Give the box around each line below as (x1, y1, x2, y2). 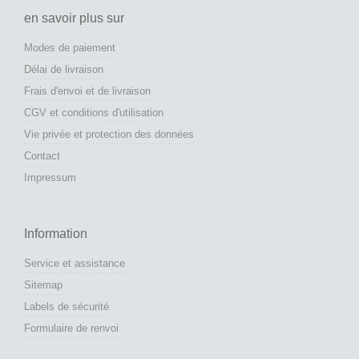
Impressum (24, 171, 76, 184)
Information (24, 226, 87, 240)
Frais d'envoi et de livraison (24, 84, 151, 97)
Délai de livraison (24, 63, 103, 75)
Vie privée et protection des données (24, 127, 194, 140)
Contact (24, 149, 60, 162)
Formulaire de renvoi (24, 321, 119, 334)
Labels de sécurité (24, 300, 109, 313)
